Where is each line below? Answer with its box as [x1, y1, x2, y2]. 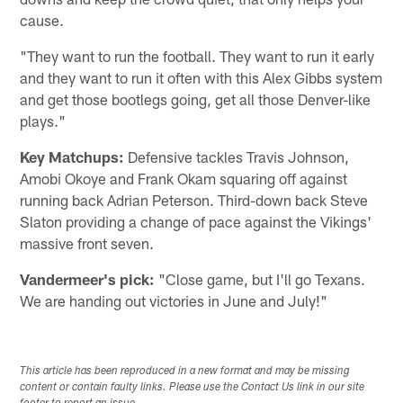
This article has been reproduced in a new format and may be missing [20, 365, 351, 377]
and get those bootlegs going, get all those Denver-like [20, 89, 372, 108]
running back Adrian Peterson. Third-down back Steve [20, 190, 369, 209]
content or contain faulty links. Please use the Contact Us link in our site [20, 381, 365, 393]
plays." [20, 111, 67, 130]
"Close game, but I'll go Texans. [155, 269, 366, 288]
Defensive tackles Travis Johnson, [124, 147, 350, 166]
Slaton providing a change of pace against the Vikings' [20, 211, 372, 230]
